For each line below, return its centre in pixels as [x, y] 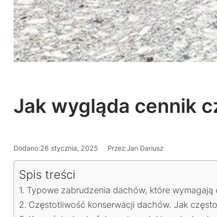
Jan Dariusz [145, 148]
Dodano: [27, 148]
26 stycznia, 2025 [69, 148]
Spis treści [47, 174]
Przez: [117, 148]
